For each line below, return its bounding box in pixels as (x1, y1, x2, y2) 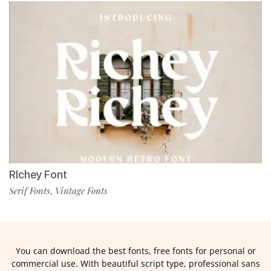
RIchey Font (9, 168, 67, 181)
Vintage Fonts (55, 184, 108, 197)
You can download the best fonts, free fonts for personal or (15, 245, 256, 257)
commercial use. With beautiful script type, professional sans (11, 258, 260, 270)
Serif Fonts (9, 184, 50, 197)
